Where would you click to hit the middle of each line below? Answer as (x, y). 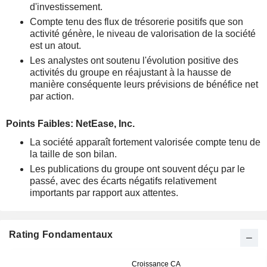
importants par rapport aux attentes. (104, 193)
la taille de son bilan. (73, 154)
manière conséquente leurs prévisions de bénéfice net (144, 84)
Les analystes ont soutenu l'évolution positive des (134, 60)
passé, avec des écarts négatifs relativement (123, 181)
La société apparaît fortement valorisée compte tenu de (145, 142)
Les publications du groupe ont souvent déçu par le (137, 169)
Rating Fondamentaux (61, 235)
